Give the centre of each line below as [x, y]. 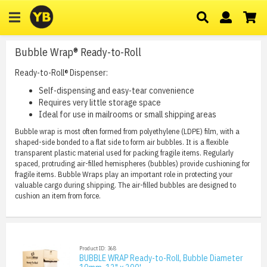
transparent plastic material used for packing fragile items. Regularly [124, 153]
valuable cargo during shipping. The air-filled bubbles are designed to [125, 185]
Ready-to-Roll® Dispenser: [61, 73]
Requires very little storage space [100, 103]
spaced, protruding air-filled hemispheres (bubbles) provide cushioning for [132, 164]
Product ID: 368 [97, 248]
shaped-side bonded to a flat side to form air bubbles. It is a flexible [122, 142]
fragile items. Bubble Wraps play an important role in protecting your [124, 174]
